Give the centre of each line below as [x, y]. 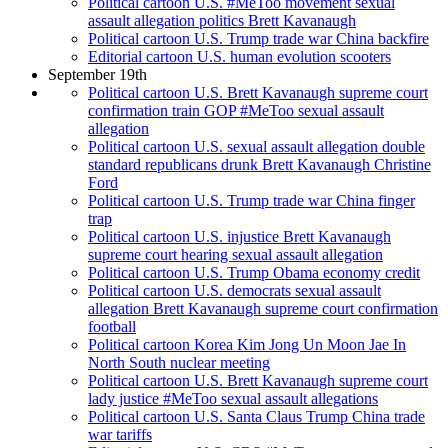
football [112, 327]
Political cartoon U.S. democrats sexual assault [234, 291]
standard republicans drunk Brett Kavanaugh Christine [259, 165]
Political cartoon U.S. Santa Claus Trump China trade [256, 417]
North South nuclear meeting [179, 363]
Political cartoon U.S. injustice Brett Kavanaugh [239, 237]
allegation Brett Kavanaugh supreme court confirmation [263, 309]
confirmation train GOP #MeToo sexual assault [236, 111]
